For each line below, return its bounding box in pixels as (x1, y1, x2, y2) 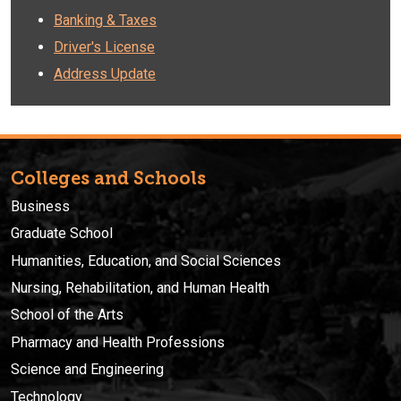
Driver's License (54, 38, 155, 55)
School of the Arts (11, 306, 124, 324)
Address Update (54, 65, 156, 83)
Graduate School (11, 225, 113, 243)
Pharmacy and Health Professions (11, 333, 225, 351)
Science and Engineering (11, 361, 164, 379)
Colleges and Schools (11, 166, 206, 189)
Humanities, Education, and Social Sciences (11, 252, 281, 269)
